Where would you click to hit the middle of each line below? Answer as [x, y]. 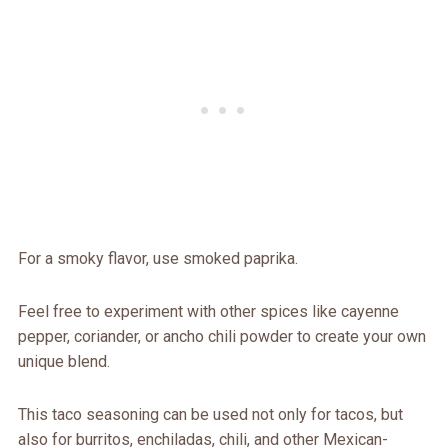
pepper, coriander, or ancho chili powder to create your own [221, 336]
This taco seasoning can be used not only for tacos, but [210, 414]
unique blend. [63, 361]
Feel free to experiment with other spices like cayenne [208, 311]
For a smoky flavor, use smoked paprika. [157, 258]
